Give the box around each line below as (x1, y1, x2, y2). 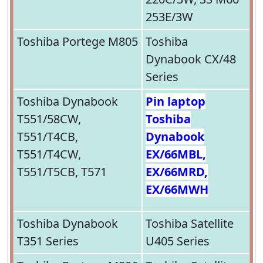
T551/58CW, (17, 111, 81, 127)
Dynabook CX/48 (146, 51, 236, 68)
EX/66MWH (146, 181, 208, 198)
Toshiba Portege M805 (17, 33, 138, 50)
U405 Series (146, 233, 210, 249)
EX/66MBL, (146, 146, 206, 163)
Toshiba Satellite (146, 215, 234, 232)
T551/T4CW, (17, 146, 81, 163)
